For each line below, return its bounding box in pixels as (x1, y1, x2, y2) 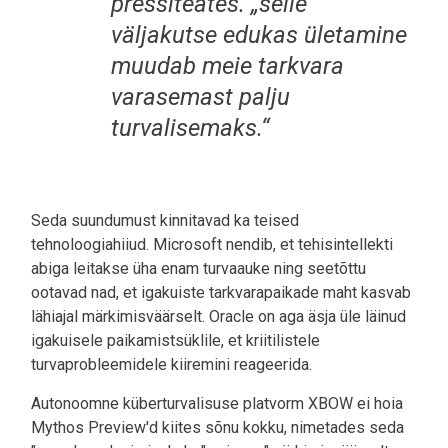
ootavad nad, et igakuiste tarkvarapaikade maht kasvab (31, 282, 411, 302)
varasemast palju (111, 82, 290, 111)
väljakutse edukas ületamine (111, 20, 407, 49)
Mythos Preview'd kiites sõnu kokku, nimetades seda (31, 417, 404, 437)
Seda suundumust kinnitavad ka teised (31, 210, 299, 230)
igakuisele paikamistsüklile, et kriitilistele (31, 330, 320, 350)
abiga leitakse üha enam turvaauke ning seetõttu (31, 258, 366, 278)
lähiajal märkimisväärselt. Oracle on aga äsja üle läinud (31, 306, 406, 326)
